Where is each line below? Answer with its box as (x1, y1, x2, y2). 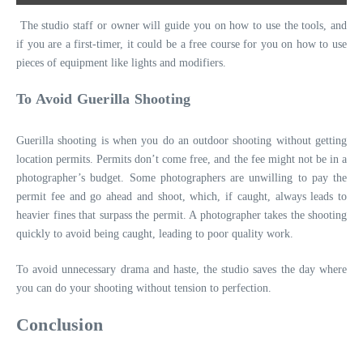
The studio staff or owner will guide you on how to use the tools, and (16, 19, 347, 32)
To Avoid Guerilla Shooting (16, 91, 191, 108)
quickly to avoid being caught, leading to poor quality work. (16, 228, 293, 241)
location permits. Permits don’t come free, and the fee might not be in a (16, 153, 347, 166)
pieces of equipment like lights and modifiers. (16, 57, 226, 70)
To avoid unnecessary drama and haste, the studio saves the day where (16, 263, 347, 276)
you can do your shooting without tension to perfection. (16, 282, 271, 295)
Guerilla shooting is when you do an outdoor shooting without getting (16, 135, 347, 147)
